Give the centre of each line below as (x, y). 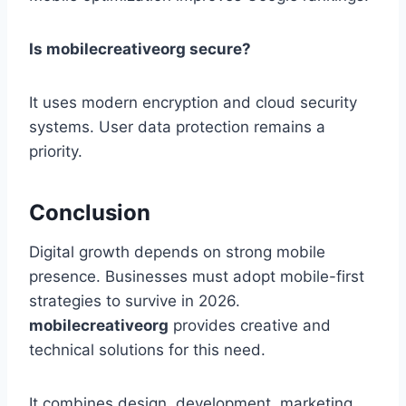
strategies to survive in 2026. (135, 301)
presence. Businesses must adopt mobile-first (197, 277)
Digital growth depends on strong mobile (177, 252)
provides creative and (250, 326)
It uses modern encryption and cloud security (193, 103)
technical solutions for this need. (147, 350)
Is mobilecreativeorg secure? (140, 49)
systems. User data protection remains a (177, 127)
